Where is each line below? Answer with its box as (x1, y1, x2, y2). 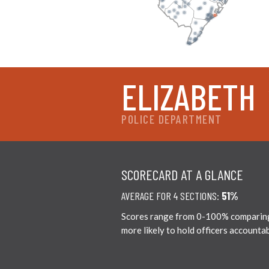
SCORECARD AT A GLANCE (121, 165, 243, 183)
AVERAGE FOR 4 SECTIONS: (121, 189, 222, 202)
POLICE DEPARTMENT (121, 112, 222, 126)
